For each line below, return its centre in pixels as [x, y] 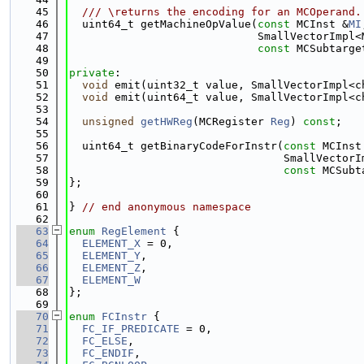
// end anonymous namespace [167, 207]
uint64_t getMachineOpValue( [163, 24]
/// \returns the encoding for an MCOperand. [215, 12]
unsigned [108, 121]
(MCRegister [232, 121]
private [92, 73]
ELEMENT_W [111, 280]
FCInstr [124, 316]
